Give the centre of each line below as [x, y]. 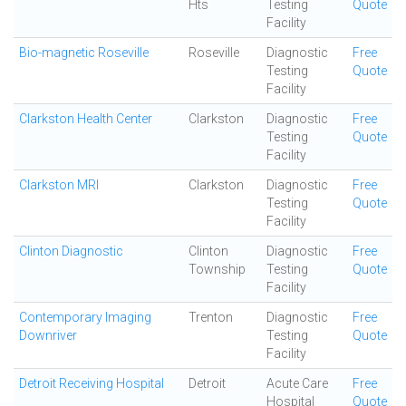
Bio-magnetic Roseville [84, 53]
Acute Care [297, 383]
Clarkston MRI [59, 185]
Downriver [48, 335]
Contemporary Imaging [85, 317]
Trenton [211, 317]
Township [217, 269]
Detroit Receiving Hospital [92, 383]
